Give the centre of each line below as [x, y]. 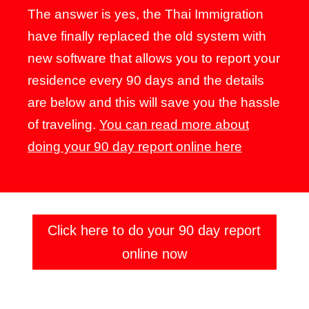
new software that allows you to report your [154, 58]
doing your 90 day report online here [135, 147]
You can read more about [174, 124]
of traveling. [63, 124]
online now [154, 254]
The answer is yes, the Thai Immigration [146, 14]
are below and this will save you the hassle [154, 102]
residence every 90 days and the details [146, 80]
